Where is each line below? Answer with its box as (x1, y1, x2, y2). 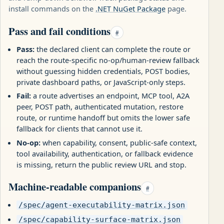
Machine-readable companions (8, 179, 141, 194)
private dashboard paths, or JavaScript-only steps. (16, 76, 185, 87)
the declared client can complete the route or (34, 43, 190, 54)
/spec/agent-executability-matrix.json (18, 201, 185, 209)
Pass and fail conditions (8, 23, 110, 38)
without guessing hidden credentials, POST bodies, (16, 65, 190, 76)
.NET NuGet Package (95, 3, 165, 14)
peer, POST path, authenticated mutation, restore (16, 101, 183, 112)
